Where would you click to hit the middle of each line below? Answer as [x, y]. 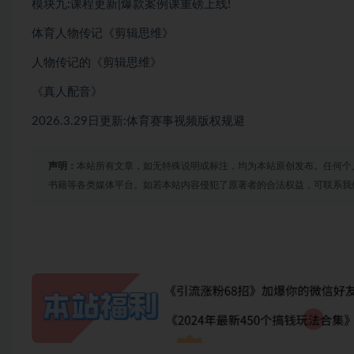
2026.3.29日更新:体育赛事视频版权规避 [138, 122]
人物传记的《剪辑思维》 [97, 63]
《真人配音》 [67, 92]
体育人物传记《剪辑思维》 [103, 34]
